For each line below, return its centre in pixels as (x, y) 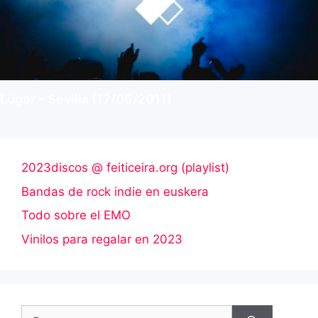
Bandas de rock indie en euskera (115, 191)
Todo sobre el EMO (76, 215)
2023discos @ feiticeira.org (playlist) (125, 168)
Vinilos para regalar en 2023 (102, 239)
